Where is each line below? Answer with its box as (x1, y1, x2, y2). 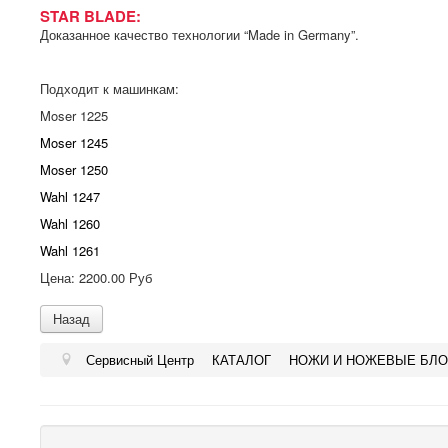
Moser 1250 (40, 160, 108, 180)
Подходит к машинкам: (40, 79, 179, 99)
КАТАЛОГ (212, 350, 272, 370)
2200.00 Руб (79, 268, 152, 288)
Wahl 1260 (40, 214, 100, 234)
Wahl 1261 (40, 241, 100, 261)
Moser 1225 (40, 106, 108, 126)
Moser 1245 (40, 133, 108, 153)
